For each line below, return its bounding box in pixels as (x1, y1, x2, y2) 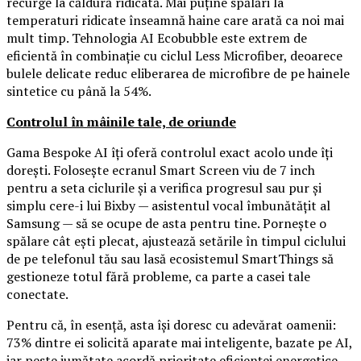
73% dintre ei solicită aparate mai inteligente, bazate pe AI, (6, 334, 352, 352)
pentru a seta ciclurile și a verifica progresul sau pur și (6, 179, 322, 197)
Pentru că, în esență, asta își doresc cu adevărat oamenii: (6, 316, 336, 334)
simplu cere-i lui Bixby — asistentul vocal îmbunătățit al (6, 197, 330, 215)
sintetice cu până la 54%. (6, 82, 151, 101)
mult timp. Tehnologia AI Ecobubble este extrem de (6, 29, 307, 48)
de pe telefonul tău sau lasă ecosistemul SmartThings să (6, 250, 334, 268)
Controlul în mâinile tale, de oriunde (6, 113, 236, 131)
